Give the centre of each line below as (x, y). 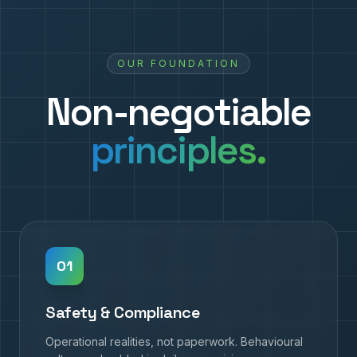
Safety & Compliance (123, 312)
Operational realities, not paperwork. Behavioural (174, 341)
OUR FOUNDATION (178, 63)
